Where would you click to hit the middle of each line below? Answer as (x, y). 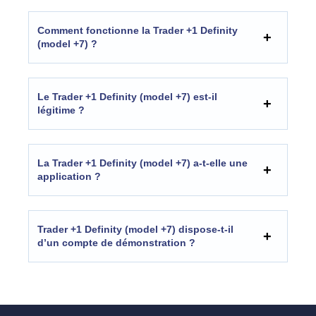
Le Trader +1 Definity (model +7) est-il (127, 97)
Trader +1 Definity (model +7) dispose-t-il (135, 230)
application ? (69, 177)
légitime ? (61, 110)
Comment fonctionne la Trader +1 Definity (138, 31)
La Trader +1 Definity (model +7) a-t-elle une (142, 163)
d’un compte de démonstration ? (116, 243)
